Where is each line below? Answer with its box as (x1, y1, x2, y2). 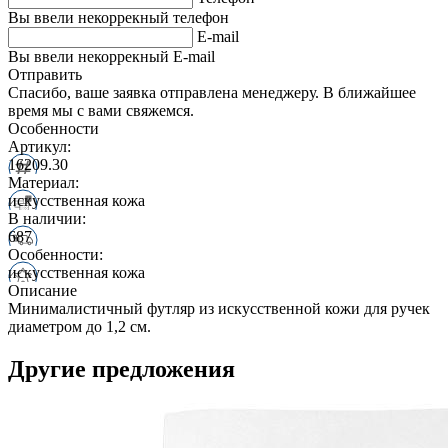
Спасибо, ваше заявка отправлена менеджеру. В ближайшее (8, 83, 416, 101)
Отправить (8, 65, 82, 83)
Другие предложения (8, 355, 235, 382)
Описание (8, 281, 77, 299)
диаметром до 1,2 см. (8, 317, 155, 335)
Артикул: (8, 137, 71, 155)
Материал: (8, 173, 79, 191)
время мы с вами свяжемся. (8, 101, 194, 119)
